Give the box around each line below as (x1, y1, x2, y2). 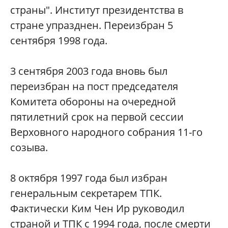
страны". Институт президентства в (10, 3, 183, 17)
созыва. (10, 140, 48, 155)
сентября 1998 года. (10, 34, 107, 48)
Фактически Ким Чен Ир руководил (10, 202, 184, 216)
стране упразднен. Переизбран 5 (10, 18, 173, 33)
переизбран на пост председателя (10, 79, 178, 94)
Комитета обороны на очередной (10, 95, 176, 109)
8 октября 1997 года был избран (10, 171, 167, 185)
